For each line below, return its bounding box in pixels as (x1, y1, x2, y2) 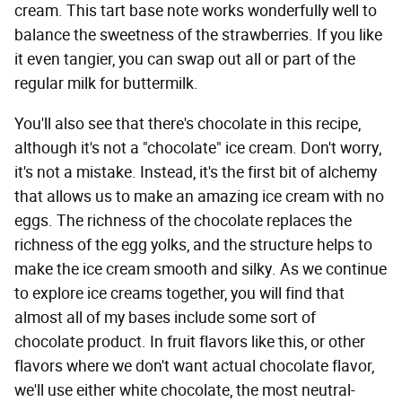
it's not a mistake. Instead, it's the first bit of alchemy (14, 162, 377, 183)
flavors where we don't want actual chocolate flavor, (14, 356, 374, 377)
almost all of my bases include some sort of (14, 308, 316, 328)
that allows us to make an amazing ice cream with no (14, 187, 384, 207)
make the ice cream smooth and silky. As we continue (14, 259, 387, 280)
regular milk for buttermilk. (14, 74, 198, 94)
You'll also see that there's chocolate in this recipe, (14, 114, 361, 135)
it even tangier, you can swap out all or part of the (14, 49, 355, 70)
